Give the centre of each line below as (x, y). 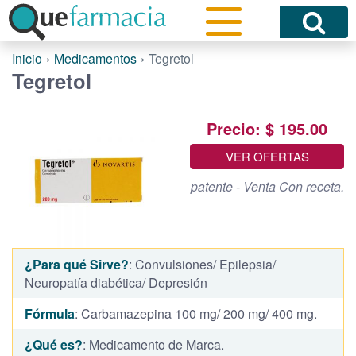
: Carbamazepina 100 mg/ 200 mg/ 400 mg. (196, 313)
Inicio (27, 58)
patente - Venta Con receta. (267, 186)
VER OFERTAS (267, 156)
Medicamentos (95, 58)
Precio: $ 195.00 (267, 128)
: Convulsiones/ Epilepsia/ (202, 264)
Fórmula (50, 313)
